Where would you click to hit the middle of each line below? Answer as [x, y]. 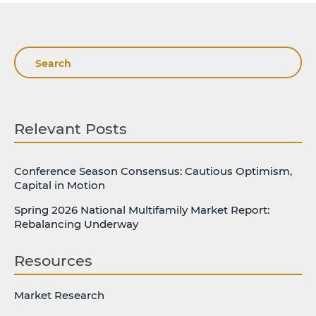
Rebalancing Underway [76, 224]
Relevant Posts [71, 129]
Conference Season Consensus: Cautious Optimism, [153, 171]
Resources [53, 261]
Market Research [59, 296]
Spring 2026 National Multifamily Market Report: [142, 210]
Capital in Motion [60, 186]
